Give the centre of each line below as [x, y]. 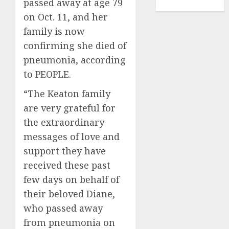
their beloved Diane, [69, 194]
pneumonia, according [75, 60]
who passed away [63, 208]
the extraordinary [64, 122]
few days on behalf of [71, 179]
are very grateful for [70, 108]
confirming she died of [75, 45]
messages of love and [72, 136]
